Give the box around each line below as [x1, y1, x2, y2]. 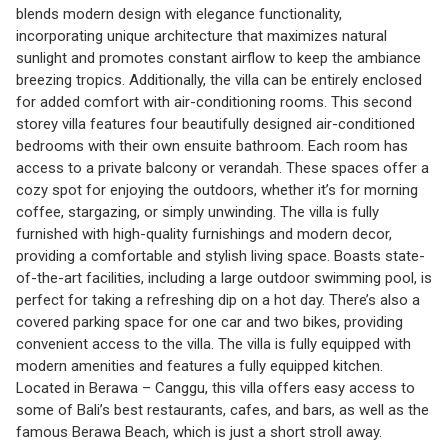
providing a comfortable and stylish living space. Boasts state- [16, 247, 425, 266]
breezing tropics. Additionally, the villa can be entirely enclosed [16, 71, 422, 90]
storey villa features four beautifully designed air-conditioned [16, 115, 415, 134]
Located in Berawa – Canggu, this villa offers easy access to [16, 379, 415, 398]
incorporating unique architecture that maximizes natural [16, 27, 387, 46]
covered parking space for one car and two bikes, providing [16, 313, 403, 332]
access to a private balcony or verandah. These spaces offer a [16, 159, 429, 178]
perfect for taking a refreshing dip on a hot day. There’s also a [16, 291, 420, 310]
